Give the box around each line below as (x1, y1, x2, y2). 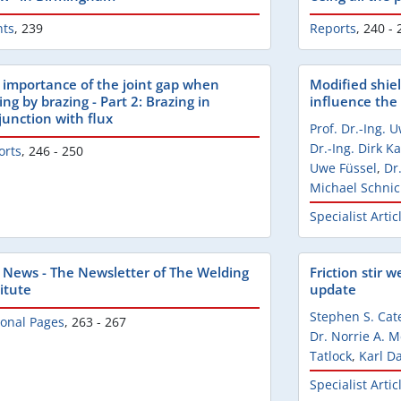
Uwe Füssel (310, 159, 377, 177)
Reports (310, 20, 356, 38)
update (310, 280, 356, 299)
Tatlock (310, 347, 352, 365)
